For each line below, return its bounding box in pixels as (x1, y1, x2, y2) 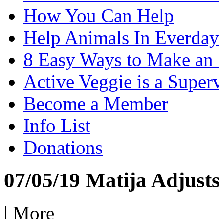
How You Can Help (23, 4, 174, 26)
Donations (23, 136, 103, 158)
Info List (23, 114, 90, 136)
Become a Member (23, 92, 168, 114)
